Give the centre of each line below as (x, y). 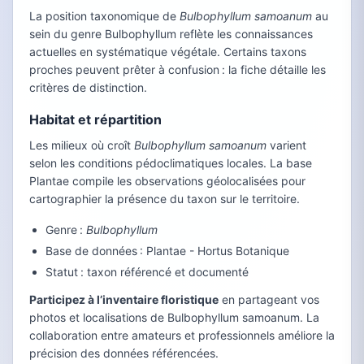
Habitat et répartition (95, 119)
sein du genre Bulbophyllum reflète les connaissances (171, 34)
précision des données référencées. (124, 353)
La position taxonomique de (104, 16)
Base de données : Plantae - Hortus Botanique (167, 251)
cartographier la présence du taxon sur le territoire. (165, 199)
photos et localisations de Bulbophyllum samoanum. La (174, 317)
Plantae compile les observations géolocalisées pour (167, 181)
